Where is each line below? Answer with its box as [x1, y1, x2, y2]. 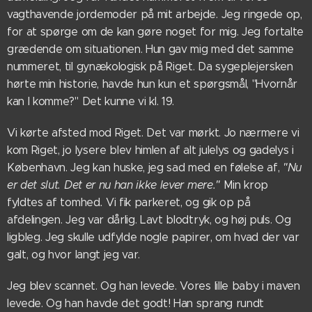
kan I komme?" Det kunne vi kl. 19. [7, 95, 175, 108]
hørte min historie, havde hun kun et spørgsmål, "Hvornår [7, 77, 298, 91]
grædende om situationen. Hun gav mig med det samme [7, 42, 294, 56]
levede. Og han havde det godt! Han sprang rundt [7, 297, 264, 310]
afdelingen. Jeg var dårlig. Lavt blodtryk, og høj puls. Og [7, 213, 291, 226]
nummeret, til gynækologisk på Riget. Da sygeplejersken [7, 60, 293, 73]
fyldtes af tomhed [7, 196, 100, 209]
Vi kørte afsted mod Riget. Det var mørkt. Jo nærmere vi [7, 126, 299, 139]
